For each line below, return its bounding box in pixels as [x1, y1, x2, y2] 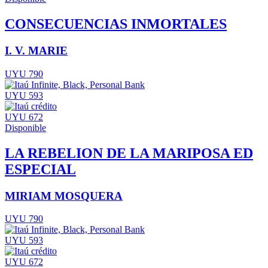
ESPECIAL [5, 161, 76, 177]
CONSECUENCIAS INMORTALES [5, 16, 227, 32]
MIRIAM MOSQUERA [5, 189, 123, 202]
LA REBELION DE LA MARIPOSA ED [5, 145, 253, 161]
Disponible [5, 122, 46, 133]
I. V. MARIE [5, 44, 68, 57]
